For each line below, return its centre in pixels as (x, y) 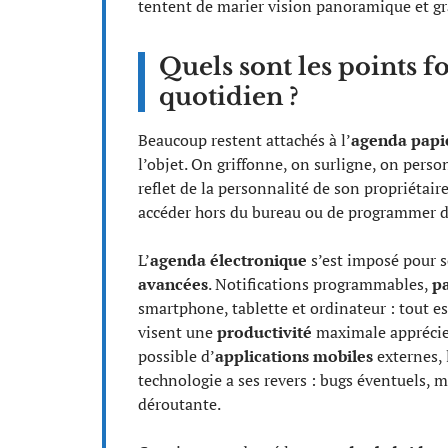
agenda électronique (228, 260)
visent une (177, 332)
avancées (173, 284)
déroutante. (179, 404)
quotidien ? (229, 96)
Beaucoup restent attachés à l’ (244, 140)
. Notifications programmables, (320, 284)
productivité (264, 332)
